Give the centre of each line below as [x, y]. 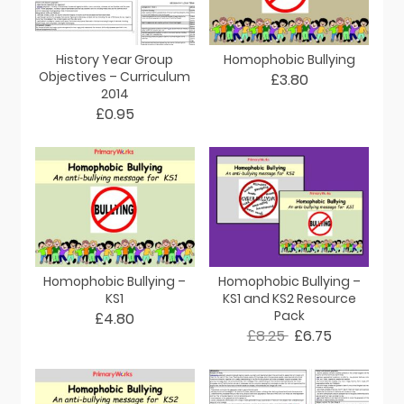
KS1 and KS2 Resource [289, 298]
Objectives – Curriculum [115, 76]
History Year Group [115, 59]
